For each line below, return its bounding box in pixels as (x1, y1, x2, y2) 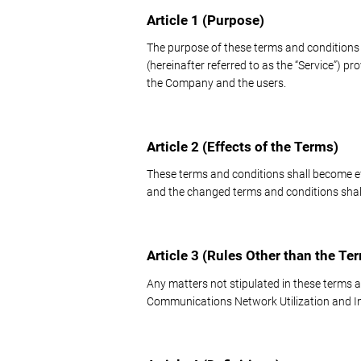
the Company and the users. (147, 77, 286, 90)
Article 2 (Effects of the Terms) (147, 139, 338, 156)
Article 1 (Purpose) (147, 12, 264, 28)
